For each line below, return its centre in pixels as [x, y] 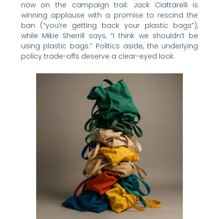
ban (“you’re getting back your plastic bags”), [109, 25]
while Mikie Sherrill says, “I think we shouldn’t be [109, 35]
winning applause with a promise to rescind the [109, 15]
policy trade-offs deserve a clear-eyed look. [98, 56]
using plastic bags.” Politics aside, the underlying [109, 46]
